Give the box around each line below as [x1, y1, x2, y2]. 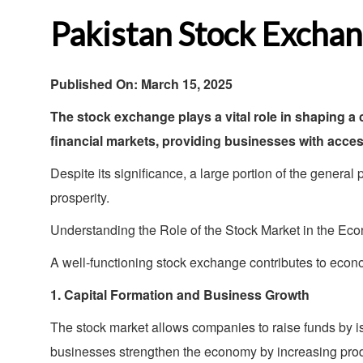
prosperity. [50, 188, 109, 207]
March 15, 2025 [141, 75, 233, 93]
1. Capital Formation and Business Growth [50, 285, 310, 304]
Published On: [50, 75, 141, 93]
